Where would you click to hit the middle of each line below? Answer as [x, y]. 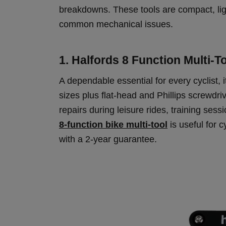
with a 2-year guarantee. [108, 139]
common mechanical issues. [116, 24]
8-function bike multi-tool [113, 125]
